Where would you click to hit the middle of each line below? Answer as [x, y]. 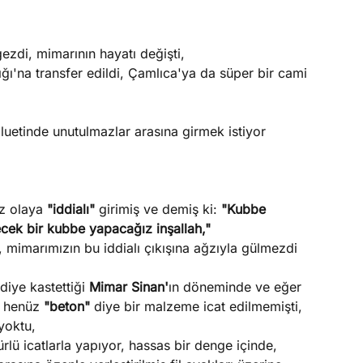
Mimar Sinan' [128, 287]
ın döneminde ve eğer [235, 287]
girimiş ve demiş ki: [160, 209]
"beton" [68, 306]
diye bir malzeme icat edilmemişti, [198, 306]
